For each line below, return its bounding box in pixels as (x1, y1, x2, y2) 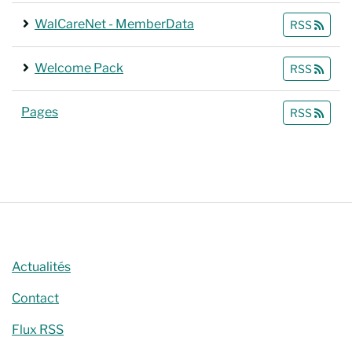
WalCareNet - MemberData (35, 16, 194, 31)
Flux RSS (12, 322, 64, 337)
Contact (12, 291, 59, 306)
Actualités (12, 259, 71, 274)
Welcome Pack (35, 60, 123, 75)
